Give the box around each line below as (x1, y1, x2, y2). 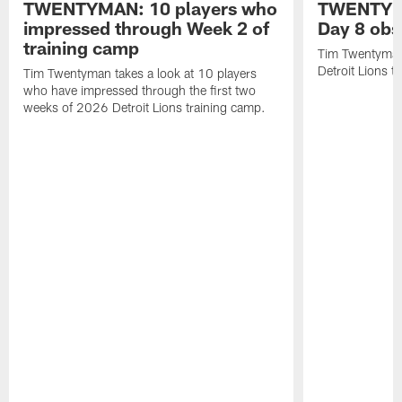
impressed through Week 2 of (23, 16, 270, 39)
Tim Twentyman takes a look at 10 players (23, 65, 258, 81)
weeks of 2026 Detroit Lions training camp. (23, 99, 267, 115)
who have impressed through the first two (23, 82, 257, 98)
